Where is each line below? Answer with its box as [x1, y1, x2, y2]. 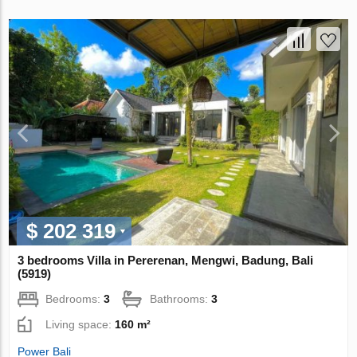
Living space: [45, 318, 116, 331]
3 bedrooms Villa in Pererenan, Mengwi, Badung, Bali [18, 253, 314, 268]
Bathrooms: [150, 292, 212, 306]
